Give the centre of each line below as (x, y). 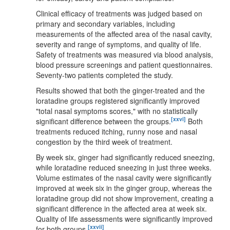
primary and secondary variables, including (106, 23)
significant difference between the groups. (103, 121)
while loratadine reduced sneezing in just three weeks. (124, 167)
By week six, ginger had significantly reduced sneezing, (125, 157)
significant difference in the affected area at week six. (121, 208)
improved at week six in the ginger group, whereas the (124, 188)
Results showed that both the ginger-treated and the (120, 90)
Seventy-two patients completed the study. (104, 75)
